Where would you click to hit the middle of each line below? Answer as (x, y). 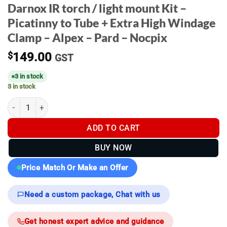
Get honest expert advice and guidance (94, 221)
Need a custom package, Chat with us (92, 194)
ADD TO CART (113, 128)
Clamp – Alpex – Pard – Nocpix (87, 38)
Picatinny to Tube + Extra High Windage (112, 23)
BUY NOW (113, 148)
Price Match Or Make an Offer (75, 167)
